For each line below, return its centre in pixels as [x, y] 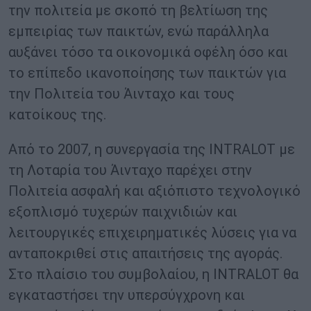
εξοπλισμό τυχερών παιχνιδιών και [123, 212]
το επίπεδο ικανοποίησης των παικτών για [147, 73]
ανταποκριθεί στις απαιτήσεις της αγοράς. [145, 254]
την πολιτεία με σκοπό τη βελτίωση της [138, 11]
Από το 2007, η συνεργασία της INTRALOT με [152, 150]
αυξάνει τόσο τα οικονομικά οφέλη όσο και [148, 52]
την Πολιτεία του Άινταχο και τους [121, 94]
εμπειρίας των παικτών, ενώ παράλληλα [138, 32]
